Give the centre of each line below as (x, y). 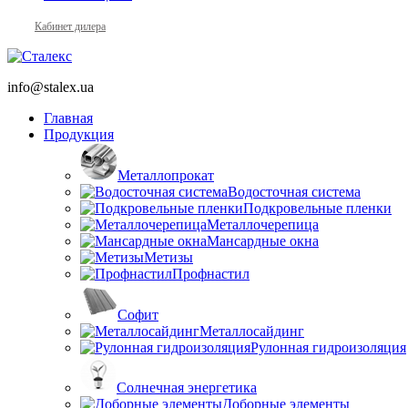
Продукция (79, 134)
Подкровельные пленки (317, 208)
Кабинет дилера (70, 26)
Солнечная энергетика (187, 387)
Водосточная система (294, 191)
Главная (68, 117)
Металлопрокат (166, 175)
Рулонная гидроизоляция (328, 347)
